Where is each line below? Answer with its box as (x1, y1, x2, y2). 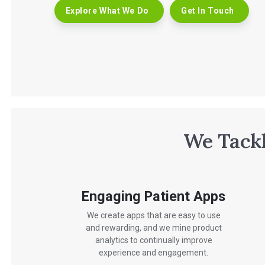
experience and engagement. (99, 248, 209, 258)
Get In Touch (181, 5, 234, 15)
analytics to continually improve (95, 235, 212, 245)
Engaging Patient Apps (82, 188, 226, 205)
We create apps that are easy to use (86, 211, 221, 221)
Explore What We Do (65, 5, 149, 15)
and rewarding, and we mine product (85, 223, 222, 233)
